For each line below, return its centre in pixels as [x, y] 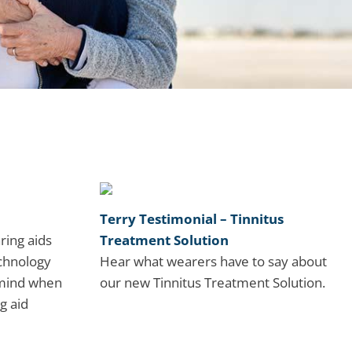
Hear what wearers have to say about [213, 262]
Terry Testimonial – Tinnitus [192, 219]
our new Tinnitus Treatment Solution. [213, 283]
